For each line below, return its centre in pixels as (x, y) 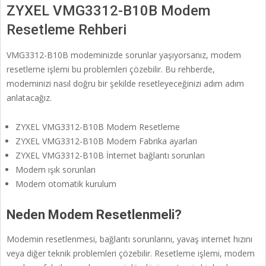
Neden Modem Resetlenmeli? (94, 215)
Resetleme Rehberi (66, 30)
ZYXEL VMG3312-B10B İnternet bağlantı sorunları (110, 156)
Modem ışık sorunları (56, 170)
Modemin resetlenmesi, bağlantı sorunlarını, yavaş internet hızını (129, 239)
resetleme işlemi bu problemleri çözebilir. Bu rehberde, (111, 69)
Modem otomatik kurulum (66, 184)
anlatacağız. (29, 98)
